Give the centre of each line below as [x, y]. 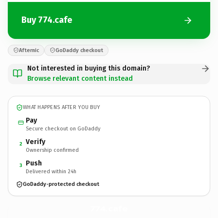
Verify [36, 142]
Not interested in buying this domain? [89, 68]
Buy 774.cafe [47, 20]
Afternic [29, 50]
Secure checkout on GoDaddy [63, 128]
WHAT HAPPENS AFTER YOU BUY [62, 107]
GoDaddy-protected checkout [61, 184]
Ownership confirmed [52, 150]
